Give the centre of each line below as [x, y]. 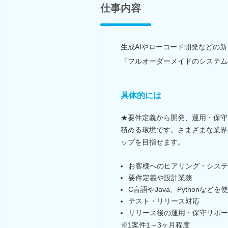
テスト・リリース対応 [164, 201]
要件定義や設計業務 [160, 177]
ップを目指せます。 [153, 142]
